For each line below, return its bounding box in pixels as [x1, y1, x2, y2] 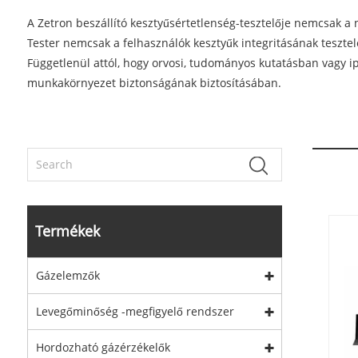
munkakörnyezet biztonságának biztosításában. [26, 75, 281, 91]
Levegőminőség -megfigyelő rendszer [35, 303, 234, 319]
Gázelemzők [35, 267, 100, 283]
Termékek [34, 221, 100, 241]
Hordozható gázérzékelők [35, 339, 170, 355]
